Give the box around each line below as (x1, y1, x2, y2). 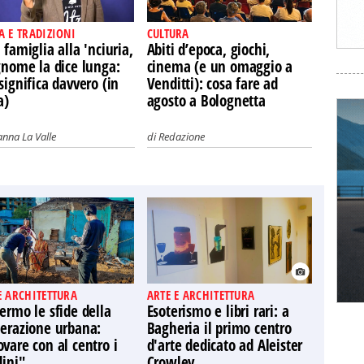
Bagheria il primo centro (146, 318, 292, 339)
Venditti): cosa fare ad (146, 73, 279, 94)
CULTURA (146, 25, 189, 41)
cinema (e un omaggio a (146, 56, 293, 77)
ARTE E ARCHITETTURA (146, 287, 255, 303)
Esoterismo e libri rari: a (146, 301, 289, 322)
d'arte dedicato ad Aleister (146, 335, 303, 356)
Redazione (158, 129, 205, 144)
